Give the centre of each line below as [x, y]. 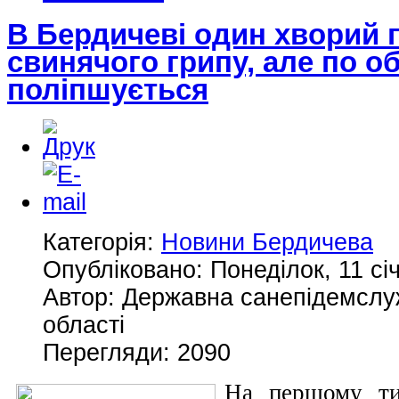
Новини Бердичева [267, 242]
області [84, 325]
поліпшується [108, 90]
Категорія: [102, 242]
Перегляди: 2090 [137, 352]
